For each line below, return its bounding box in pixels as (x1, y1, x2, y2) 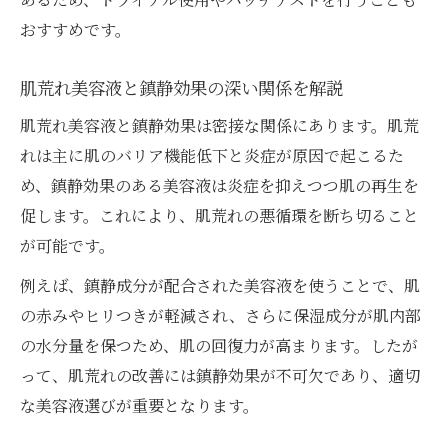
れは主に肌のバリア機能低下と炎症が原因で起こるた (20, 144, 404, 168)
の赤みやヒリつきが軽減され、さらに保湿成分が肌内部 (20, 304, 421, 328)
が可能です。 (20, 234, 115, 258)
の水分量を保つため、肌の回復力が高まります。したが (20, 334, 418, 358)
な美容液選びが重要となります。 (20, 394, 259, 418)
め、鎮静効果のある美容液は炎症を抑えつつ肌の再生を (20, 174, 419, 198)
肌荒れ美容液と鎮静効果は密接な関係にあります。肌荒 (20, 114, 419, 138)
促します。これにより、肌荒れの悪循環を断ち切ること (20, 204, 419, 228)
